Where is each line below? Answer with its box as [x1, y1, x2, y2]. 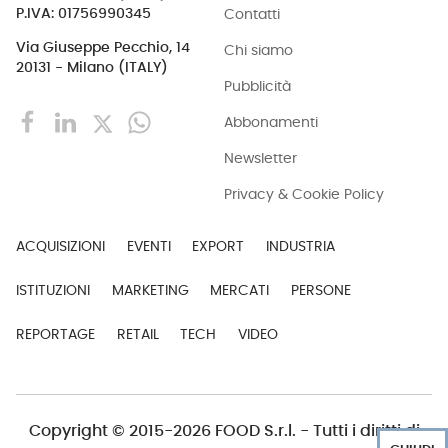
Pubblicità [224, 78, 291, 94]
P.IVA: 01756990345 [16, 7, 151, 22]
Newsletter [224, 150, 297, 166]
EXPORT [192, 238, 245, 254]
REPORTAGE [16, 326, 95, 342]
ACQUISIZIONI [16, 238, 105, 254]
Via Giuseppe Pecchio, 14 [16, 40, 190, 55]
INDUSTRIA [265, 238, 335, 254]
